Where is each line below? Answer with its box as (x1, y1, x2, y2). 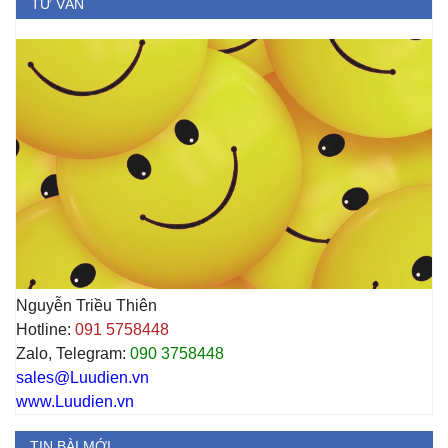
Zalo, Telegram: (16, 344, 126, 362)
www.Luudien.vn (16, 392, 134, 410)
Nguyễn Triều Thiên (16, 296, 157, 314)
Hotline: (16, 320, 75, 338)
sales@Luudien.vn (16, 368, 149, 386)
